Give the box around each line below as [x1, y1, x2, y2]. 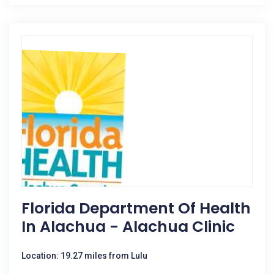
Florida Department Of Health [21, 198, 251, 219]
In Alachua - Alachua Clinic [21, 216, 235, 237]
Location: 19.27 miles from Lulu [21, 251, 147, 261]
